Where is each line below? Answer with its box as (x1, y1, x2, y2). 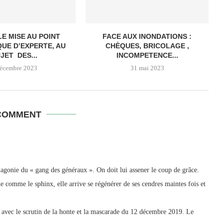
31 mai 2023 (130, 64, 164, 72)
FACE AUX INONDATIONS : (103, 32, 192, 41)
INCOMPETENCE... (116, 51, 178, 60)
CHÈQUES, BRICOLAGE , (105, 42, 189, 50)
